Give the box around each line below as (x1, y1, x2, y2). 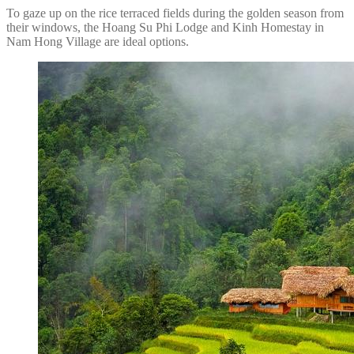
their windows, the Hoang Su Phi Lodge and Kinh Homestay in (6, 20, 324, 34)
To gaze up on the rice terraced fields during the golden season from (6, 6, 344, 20)
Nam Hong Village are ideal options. (6, 34, 189, 48)
